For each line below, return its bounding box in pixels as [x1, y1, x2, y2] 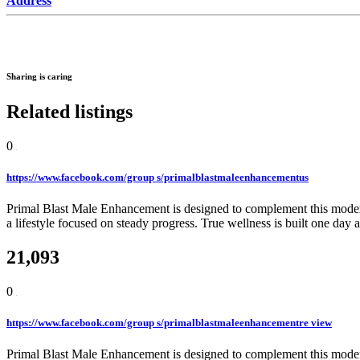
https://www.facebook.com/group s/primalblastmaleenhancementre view [6, 317, 332, 329]
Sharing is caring [6, 72, 72, 81]
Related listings [6, 100, 133, 122]
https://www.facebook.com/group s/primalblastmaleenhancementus [6, 171, 309, 184]
